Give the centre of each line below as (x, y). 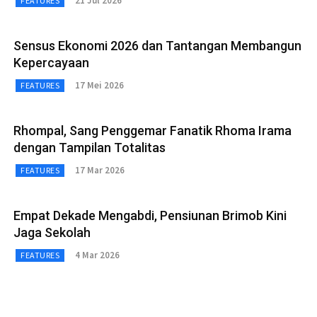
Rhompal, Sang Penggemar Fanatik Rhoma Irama (152, 130)
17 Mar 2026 (100, 171)
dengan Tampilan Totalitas (90, 147)
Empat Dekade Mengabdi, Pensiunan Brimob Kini (150, 215)
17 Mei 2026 (99, 86)
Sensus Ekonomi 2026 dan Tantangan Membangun (157, 45)
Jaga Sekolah (52, 232)
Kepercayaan (51, 62)
